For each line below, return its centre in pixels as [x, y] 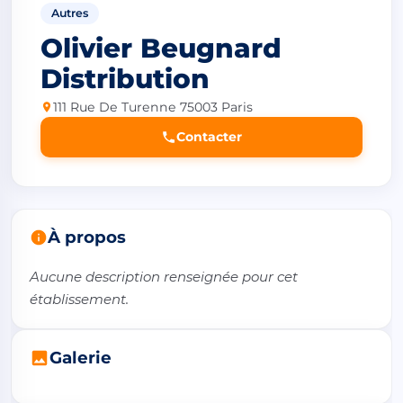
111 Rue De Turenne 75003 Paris [153, 107]
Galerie [81, 357]
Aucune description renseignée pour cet [164, 276]
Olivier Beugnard [161, 48]
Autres [70, 13]
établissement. [79, 299]
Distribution [125, 79]
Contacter [209, 136]
